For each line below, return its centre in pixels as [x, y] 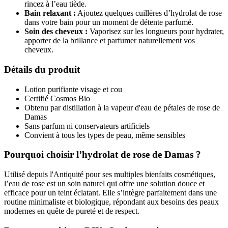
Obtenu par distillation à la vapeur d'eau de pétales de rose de [122, 107]
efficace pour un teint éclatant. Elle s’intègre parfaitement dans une [110, 193]
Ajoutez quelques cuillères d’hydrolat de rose [149, 13]
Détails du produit [42, 70]
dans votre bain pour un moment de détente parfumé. [109, 22]
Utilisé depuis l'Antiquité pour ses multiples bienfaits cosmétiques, [110, 175]
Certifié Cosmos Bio [57, 98]
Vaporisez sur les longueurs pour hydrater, [156, 32]
